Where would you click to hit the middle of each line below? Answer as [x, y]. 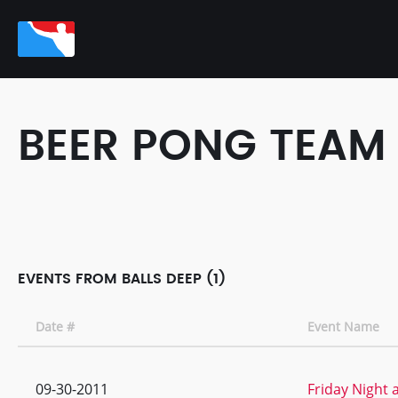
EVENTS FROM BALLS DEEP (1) [122, 279]
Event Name [343, 326]
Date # [55, 326]
